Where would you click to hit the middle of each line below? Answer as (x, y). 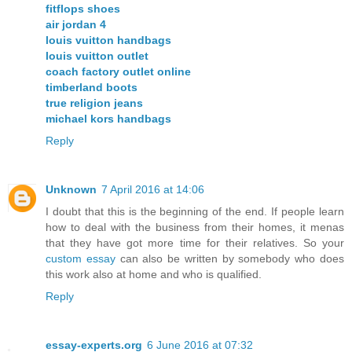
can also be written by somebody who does (230, 259)
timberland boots (92, 88)
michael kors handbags (108, 119)
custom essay (81, 259)
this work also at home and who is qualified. (154, 275)
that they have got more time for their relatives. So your (195, 243)
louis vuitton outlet (97, 56)
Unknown (71, 190)
